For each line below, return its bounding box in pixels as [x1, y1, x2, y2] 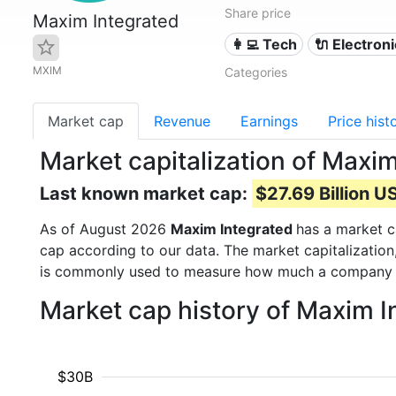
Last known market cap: [40, 183, 252, 204]
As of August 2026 [40, 220, 171, 238]
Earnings [240, 112, 298, 130]
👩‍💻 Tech [231, 35, 298, 53]
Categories [224, 65, 287, 80]
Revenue [154, 112, 210, 130]
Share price [224, 5, 291, 20]
